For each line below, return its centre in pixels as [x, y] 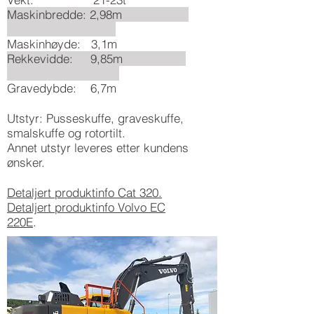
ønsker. [26, 162]
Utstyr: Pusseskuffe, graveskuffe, [95, 118]
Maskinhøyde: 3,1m [62, 44]
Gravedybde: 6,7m [62, 88]
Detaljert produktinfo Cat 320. [84, 192]
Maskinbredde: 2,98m [98, 14]
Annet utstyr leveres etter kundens [98, 148]
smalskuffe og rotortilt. [66, 133]
